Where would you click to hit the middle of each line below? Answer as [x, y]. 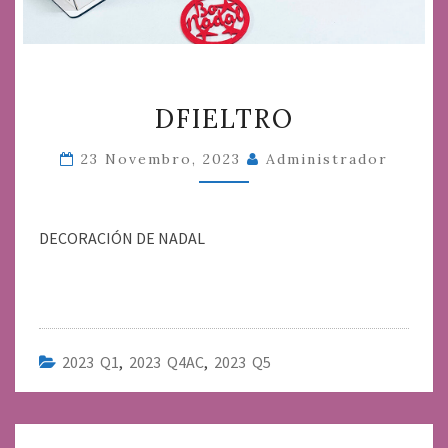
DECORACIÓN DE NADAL [122, 237]
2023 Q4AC [166, 361]
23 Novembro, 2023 [164, 158]
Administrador [327, 158]
